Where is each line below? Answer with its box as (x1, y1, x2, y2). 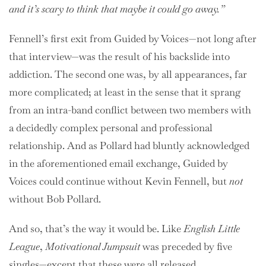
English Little (183, 221, 240, 235)
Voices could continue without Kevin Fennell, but (9, 174, 229, 188)
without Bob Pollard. (9, 192, 101, 205)
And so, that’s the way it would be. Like (9, 221, 183, 235)
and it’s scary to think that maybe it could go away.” (9, 2, 224, 15)
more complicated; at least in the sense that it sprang (9, 85, 240, 99)
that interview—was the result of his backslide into (9, 49, 230, 63)
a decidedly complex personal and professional (9, 121, 213, 134)
